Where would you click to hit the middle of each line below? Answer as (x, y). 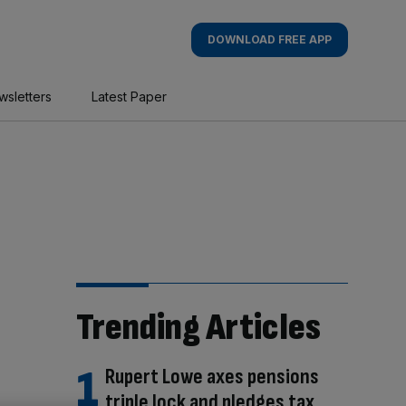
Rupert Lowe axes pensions (212, 377)
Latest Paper (129, 97)
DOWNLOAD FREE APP (269, 39)
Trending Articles (198, 328)
